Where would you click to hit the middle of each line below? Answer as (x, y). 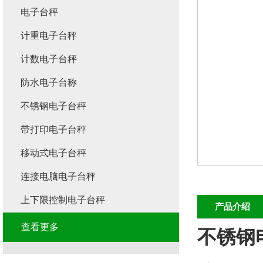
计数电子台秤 (49, 59)
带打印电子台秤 (53, 129)
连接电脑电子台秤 (58, 176)
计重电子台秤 (49, 36)
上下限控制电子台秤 (63, 200)
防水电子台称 (49, 82)
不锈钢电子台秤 (53, 106)
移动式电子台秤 (53, 153)
